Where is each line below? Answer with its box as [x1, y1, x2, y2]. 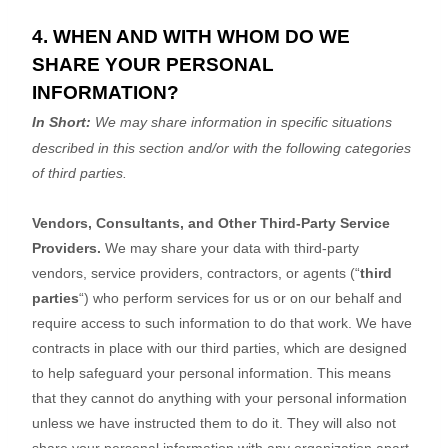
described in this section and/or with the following [32, 140, 345, 157]
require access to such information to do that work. [32, 315, 356, 332]
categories [345, 140, 411, 157]
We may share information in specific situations [91, 114, 392, 131]
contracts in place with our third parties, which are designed [32, 340, 407, 357]
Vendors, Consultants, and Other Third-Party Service [32, 215, 390, 232]
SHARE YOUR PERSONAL [32, 54, 274, 76]
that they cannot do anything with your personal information [32, 390, 407, 407]
